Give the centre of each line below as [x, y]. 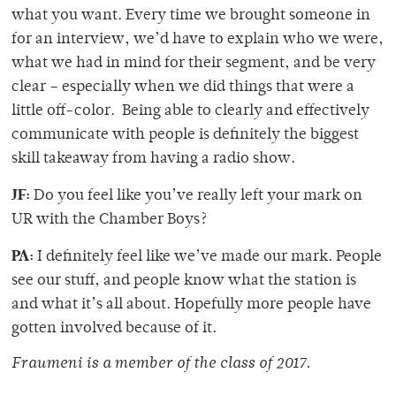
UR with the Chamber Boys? [109, 221]
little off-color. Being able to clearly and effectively [190, 112]
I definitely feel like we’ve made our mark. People [208, 258]
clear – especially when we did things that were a [183, 88]
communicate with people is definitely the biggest [185, 136]
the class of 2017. [252, 365]
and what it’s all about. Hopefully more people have [191, 305]
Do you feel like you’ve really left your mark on [196, 197]
